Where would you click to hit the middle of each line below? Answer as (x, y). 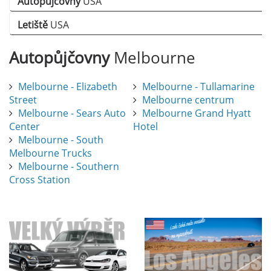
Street (23, 100)
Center (24, 127)
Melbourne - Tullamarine (198, 87)
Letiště (33, 25)
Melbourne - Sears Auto (72, 113)
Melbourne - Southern (69, 167)
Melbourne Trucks (51, 153)
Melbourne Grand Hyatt (196, 113)
